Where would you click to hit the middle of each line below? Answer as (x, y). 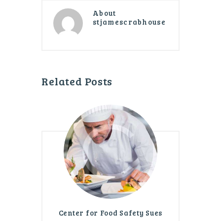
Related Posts (77, 81)
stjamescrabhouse (129, 22)
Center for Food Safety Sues (110, 212)
